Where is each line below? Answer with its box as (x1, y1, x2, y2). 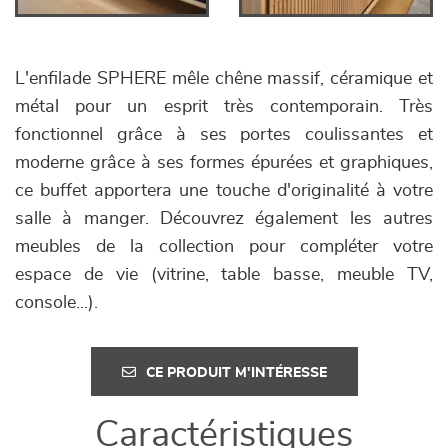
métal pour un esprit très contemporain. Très (15, 98, 433, 116)
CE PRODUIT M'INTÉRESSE (145, 366, 327, 380)
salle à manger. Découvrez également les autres (15, 210, 433, 228)
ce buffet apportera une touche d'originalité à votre (15, 182, 433, 200)
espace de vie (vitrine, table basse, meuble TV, (15, 266, 433, 284)
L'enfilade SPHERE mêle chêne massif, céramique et (15, 70, 433, 88)
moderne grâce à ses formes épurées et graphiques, (15, 154, 433, 172)
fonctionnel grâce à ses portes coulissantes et (15, 126, 433, 144)
